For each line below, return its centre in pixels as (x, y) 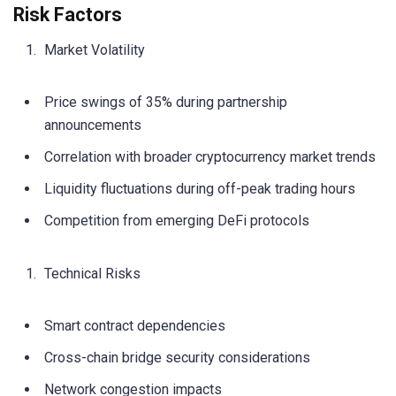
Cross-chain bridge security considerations (177, 357)
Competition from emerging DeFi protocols (177, 221)
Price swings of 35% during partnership (166, 103)
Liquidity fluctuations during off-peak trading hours (200, 189)
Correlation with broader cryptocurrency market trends (210, 157)
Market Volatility (95, 50)
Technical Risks (92, 273)
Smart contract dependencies (135, 325)
